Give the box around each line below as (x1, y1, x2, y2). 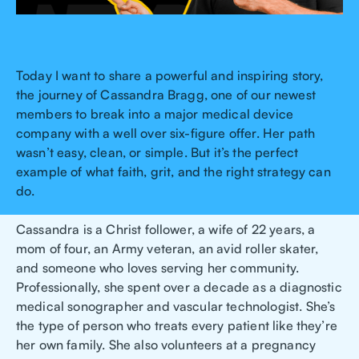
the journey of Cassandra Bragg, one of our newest (16, 87, 316, 103)
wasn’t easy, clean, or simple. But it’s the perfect (16, 144, 299, 161)
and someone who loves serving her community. (16, 260, 300, 276)
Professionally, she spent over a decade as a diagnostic (16, 279, 342, 296)
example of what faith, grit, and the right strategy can (16, 163, 331, 180)
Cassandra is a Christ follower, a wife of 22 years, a (16, 221, 316, 238)
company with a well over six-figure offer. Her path (16, 125, 316, 142)
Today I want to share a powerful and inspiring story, (16, 67, 324, 84)
